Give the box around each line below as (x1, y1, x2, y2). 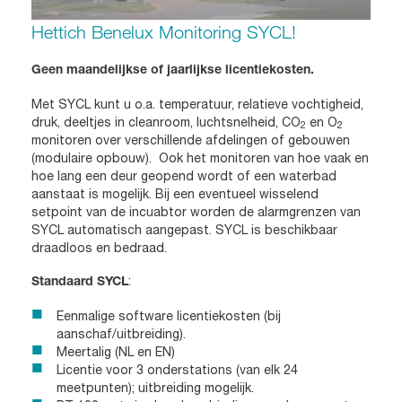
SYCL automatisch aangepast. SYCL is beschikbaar (31, 222, 337, 237)
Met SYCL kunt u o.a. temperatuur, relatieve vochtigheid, (31, 96, 363, 111)
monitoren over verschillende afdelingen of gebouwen (31, 132, 350, 147)
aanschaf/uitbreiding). (57, 326, 186, 341)
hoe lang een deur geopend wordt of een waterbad (31, 168, 336, 183)
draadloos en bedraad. (31, 240, 174, 255)
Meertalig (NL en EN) (57, 344, 175, 359)
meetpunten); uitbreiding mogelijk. (57, 380, 254, 395)
